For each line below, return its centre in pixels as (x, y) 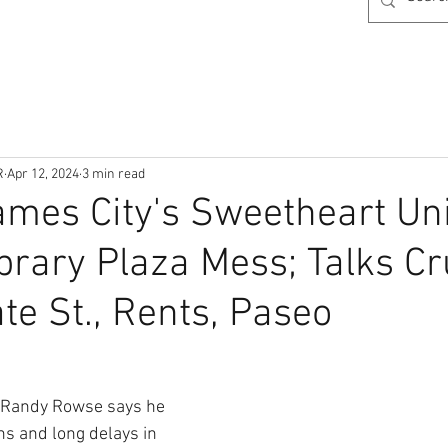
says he (138, 407)
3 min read (113, 174)
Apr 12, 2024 (43, 174)
